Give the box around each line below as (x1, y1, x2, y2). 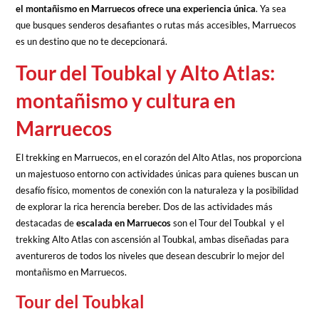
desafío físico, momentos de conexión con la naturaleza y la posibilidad (16, 184, 299, 196)
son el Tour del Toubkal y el (171, 216, 285, 229)
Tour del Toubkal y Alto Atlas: (16, 60, 276, 85)
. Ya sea (256, 2, 287, 14)
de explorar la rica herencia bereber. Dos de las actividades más (16, 200, 273, 212)
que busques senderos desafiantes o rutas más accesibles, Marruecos (16, 19, 297, 31)
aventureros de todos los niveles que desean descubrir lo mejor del (16, 249, 285, 261)
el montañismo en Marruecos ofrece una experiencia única (16, 2, 256, 14)
